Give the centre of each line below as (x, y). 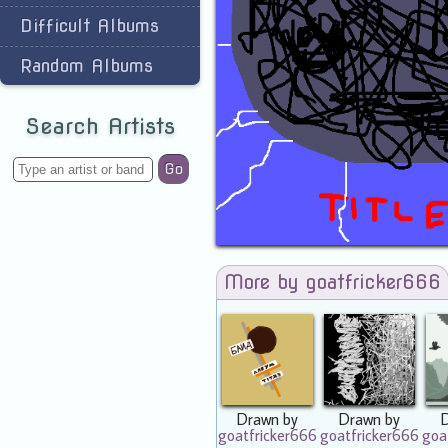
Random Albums (86, 65)
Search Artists (100, 126)
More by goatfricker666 (332, 282)
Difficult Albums (89, 25)
